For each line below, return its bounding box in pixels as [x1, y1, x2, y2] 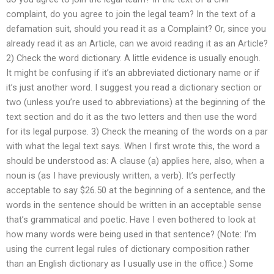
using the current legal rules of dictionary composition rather [6, 243, 250, 254]
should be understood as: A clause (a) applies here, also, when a [6, 155, 264, 166]
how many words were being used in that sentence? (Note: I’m [6, 228, 256, 240]
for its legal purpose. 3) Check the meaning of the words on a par [6, 125, 268, 137]
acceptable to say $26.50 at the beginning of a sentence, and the [6, 184, 265, 196]
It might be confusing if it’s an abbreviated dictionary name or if [6, 67, 260, 78]
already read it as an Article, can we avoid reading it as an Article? [6, 37, 268, 49]
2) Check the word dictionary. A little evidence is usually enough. [6, 52, 261, 64]
